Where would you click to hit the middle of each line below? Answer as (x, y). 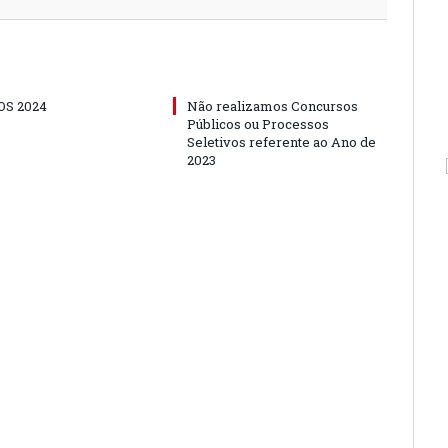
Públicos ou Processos (258, 124)
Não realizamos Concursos (272, 106)
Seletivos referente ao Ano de (281, 142)
